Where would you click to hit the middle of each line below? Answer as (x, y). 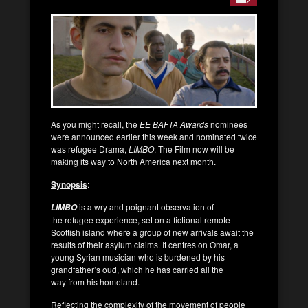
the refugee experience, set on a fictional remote (141, 219)
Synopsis (69, 184)
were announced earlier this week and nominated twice (154, 136)
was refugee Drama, (90, 148)
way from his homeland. (96, 281)
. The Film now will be (194, 148)
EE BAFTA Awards (175, 124)
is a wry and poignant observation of (145, 206)
